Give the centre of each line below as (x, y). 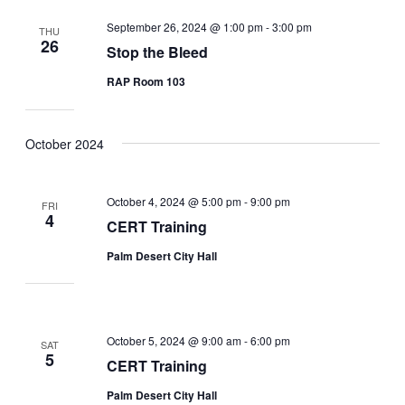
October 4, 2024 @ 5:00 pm (174, 201)
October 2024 (64, 143)
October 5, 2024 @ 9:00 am (174, 341)
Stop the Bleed (158, 52)
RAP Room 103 (146, 82)
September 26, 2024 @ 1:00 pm (185, 27)
